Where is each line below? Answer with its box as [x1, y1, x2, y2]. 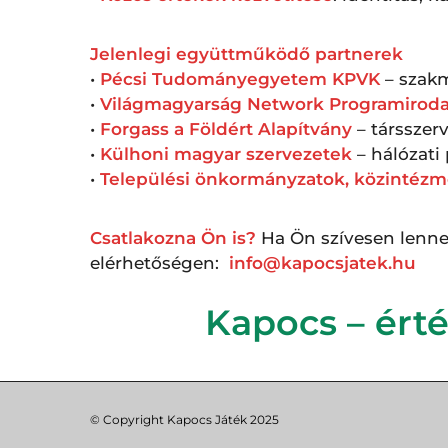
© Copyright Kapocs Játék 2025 [90, 411, 279, 427]
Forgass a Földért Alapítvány [100, 118, 352, 139]
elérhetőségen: [90, 252, 229, 273]
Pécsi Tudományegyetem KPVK [100, 68, 380, 89]
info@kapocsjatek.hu [229, 252, 416, 273]
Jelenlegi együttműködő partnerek [90, 43, 403, 64]
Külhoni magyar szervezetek [100, 143, 352, 164]
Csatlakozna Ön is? [90, 227, 256, 248]
